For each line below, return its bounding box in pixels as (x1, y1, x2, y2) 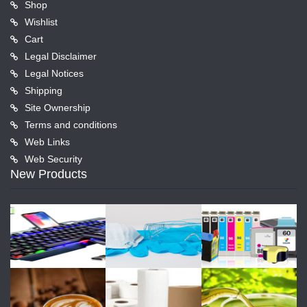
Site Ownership (25, 102, 90, 114)
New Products (10, 167, 87, 182)
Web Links (25, 136, 70, 148)
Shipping (25, 85, 62, 97)
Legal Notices (25, 68, 84, 79)
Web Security (25, 153, 82, 165)
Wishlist (25, 16, 58, 28)
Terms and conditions (25, 119, 117, 131)
